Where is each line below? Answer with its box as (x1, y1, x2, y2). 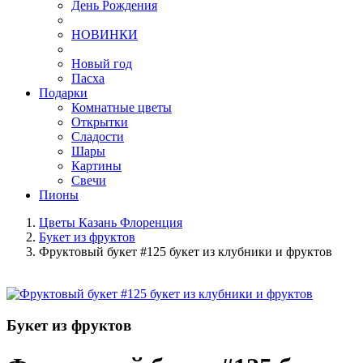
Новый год (71, 57, 132, 71)
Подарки (39, 86, 88, 100)
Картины (71, 159, 122, 173)
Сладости (71, 130, 124, 144)
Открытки (71, 115, 128, 130)
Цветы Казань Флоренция (39, 216, 182, 230)
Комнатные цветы (71, 100, 172, 115)
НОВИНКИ (71, 28, 138, 42)
